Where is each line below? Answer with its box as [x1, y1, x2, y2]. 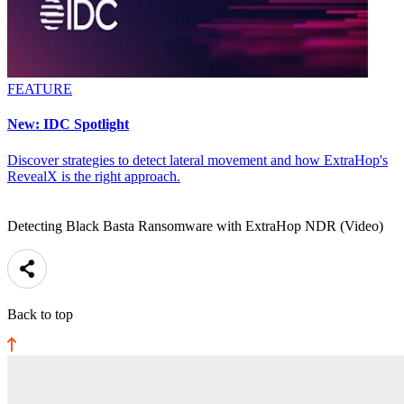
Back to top [7, 306, 73, 322]
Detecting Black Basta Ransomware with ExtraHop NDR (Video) [7, 217, 383, 234]
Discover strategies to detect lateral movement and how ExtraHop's [7, 151, 388, 168]
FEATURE [7, 81, 72, 97]
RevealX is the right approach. [7, 168, 180, 184]
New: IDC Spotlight [7, 116, 129, 133]
